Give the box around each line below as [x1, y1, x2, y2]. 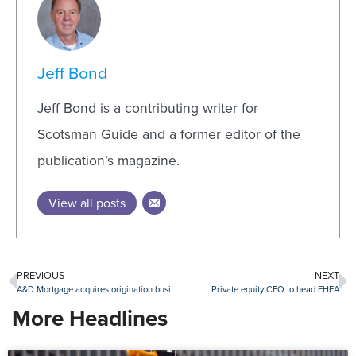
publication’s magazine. [37, 150, 180, 172]
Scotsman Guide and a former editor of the [37, 124, 301, 145]
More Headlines [12, 302, 168, 335]
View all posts [48, 194, 126, 213]
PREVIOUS [17, 268, 65, 284]
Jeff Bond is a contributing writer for [37, 98, 259, 119]
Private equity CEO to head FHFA [211, 283, 339, 296]
